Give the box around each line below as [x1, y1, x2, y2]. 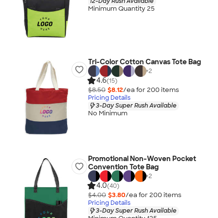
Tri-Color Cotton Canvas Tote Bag [88, 57, 201, 66]
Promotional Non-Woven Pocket [88, 154, 196, 163]
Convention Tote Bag [88, 163, 159, 171]
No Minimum [88, 109, 127, 118]
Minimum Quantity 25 [88, 4, 155, 13]
